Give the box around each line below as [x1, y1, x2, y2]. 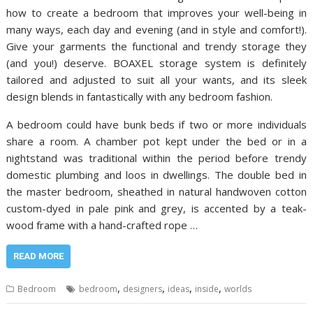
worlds [224, 282, 252, 295]
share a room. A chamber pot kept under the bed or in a [6, 133, 307, 148]
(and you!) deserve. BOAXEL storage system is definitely [6, 55, 307, 70]
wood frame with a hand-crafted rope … [6, 217, 198, 232]
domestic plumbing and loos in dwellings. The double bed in [6, 167, 307, 182]
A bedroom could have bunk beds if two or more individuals [6, 117, 307, 131]
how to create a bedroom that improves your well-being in [6, 5, 307, 20]
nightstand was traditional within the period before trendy [6, 150, 307, 165]
